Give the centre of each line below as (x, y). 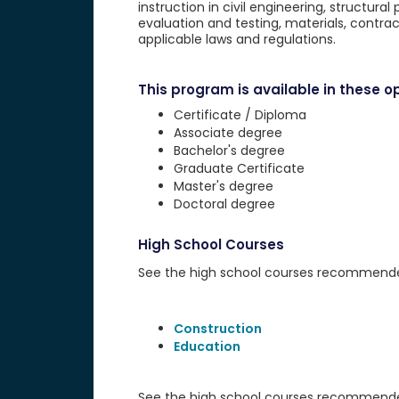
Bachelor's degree (229, 151)
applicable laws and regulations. (236, 39)
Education (207, 346)
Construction (217, 329)
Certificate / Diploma (240, 115)
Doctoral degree (224, 204)
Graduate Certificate (239, 168)
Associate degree (228, 133)
